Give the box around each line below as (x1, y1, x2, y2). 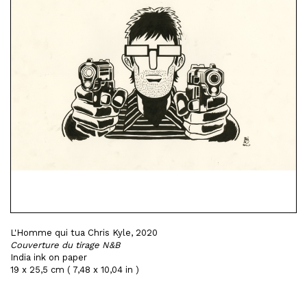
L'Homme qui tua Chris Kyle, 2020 (10, 228, 158, 238)
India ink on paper (10, 252, 87, 262)
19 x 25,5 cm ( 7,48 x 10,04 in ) (10, 265, 139, 275)
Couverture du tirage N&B (10, 240, 120, 250)
